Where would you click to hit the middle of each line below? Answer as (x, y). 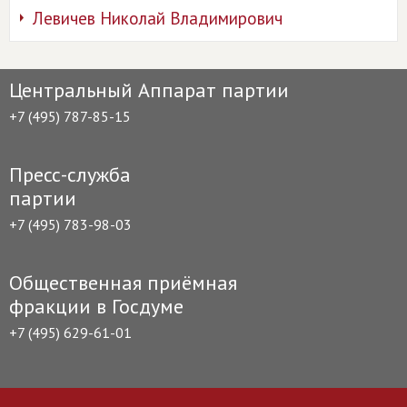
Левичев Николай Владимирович (158, 18)
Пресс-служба (70, 174)
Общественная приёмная (123, 283)
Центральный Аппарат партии (149, 90)
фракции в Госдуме (96, 306)
